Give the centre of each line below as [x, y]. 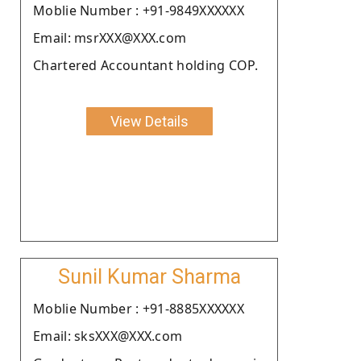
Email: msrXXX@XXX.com [110, 37]
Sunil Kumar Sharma [149, 276]
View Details [149, 121]
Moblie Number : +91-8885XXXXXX [139, 308]
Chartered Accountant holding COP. [145, 65]
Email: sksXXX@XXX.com [108, 336]
